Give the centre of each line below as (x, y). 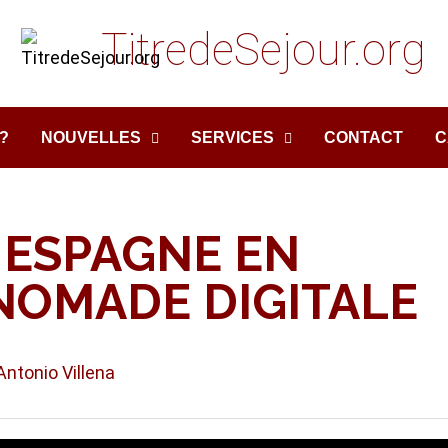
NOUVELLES (91, 137)
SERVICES (233, 137)
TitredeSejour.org (264, 50)
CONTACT (364, 137)
